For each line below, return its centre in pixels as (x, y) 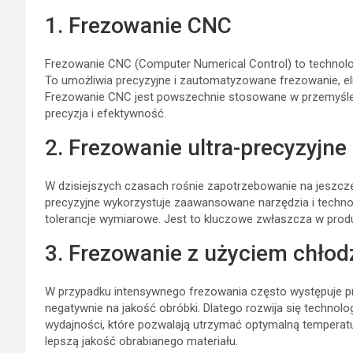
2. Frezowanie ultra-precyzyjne (196, 147)
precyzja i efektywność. (106, 113)
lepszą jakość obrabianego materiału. (141, 341)
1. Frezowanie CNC (138, 25)
